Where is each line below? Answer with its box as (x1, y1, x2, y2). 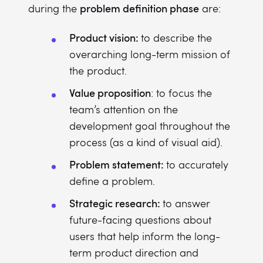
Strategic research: (69, 195, 163, 210)
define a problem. (69, 174, 155, 188)
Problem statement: (69, 157, 166, 171)
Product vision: (69, 30, 141, 45)
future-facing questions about (69, 213, 211, 227)
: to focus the (151, 86, 212, 100)
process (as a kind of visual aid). (69, 135, 222, 149)
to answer (163, 196, 210, 210)
